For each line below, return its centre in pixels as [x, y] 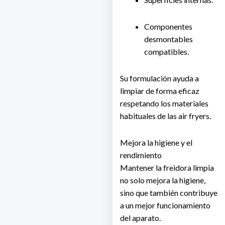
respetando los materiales [164, 103]
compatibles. [166, 52]
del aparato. [140, 218]
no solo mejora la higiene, [163, 180]
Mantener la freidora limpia [167, 168]
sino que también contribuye [169, 193]
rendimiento [141, 155]
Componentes [168, 27]
